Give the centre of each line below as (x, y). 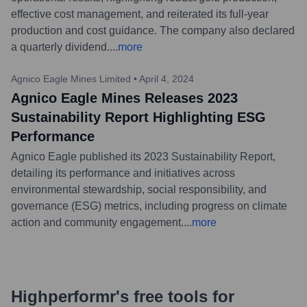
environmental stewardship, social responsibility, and (139, 189)
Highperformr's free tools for (123, 296)
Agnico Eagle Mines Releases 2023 (124, 98)
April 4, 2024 (167, 78)
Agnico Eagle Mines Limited (71, 78)
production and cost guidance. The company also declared (153, 30)
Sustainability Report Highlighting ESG (138, 117)
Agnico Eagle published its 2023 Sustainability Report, (143, 156)
